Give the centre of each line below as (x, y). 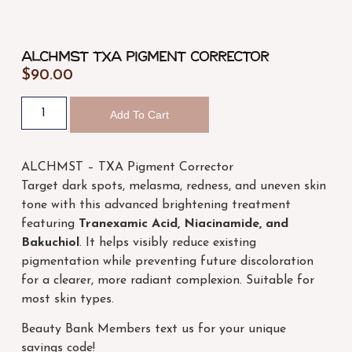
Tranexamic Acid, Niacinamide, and (183, 224)
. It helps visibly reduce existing (167, 242)
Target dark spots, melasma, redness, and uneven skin (173, 186)
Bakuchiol (50, 242)
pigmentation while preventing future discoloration (167, 261)
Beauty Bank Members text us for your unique (153, 330)
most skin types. (67, 299)
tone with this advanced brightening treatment (156, 205)
